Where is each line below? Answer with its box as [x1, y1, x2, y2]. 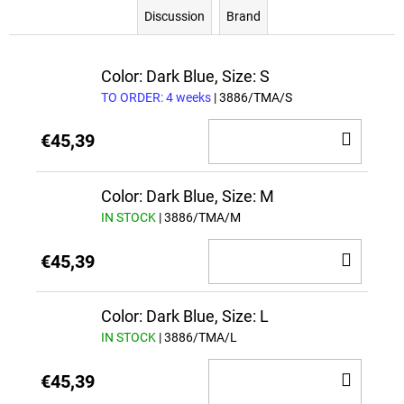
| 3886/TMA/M [159, 209, 241, 225]
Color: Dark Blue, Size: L [101, 307, 269, 326]
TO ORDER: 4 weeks [101, 89, 214, 105]
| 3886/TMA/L [159, 330, 237, 345]
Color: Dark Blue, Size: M [101, 186, 274, 206]
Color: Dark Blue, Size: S [101, 66, 270, 86]
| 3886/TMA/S [214, 89, 292, 105]
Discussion [143, 8, 205, 23]
